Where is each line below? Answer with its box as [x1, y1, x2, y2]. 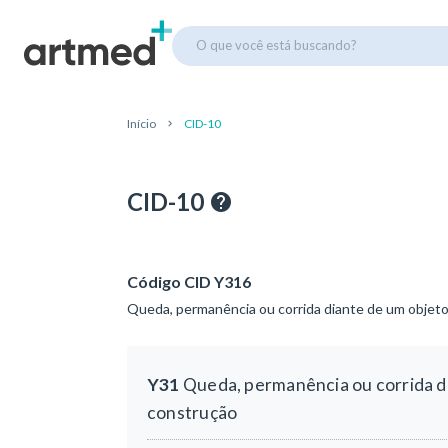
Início [127, 116, 156, 131]
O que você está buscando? [196, 36, 357, 53]
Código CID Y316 [127, 272, 251, 291]
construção [147, 402, 238, 423]
